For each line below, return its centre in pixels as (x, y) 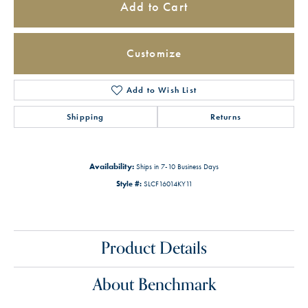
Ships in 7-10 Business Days (177, 166)
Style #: (129, 183)
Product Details (154, 248)
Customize (154, 53)
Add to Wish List (162, 90)
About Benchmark (154, 285)
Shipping (86, 117)
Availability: (112, 166)
